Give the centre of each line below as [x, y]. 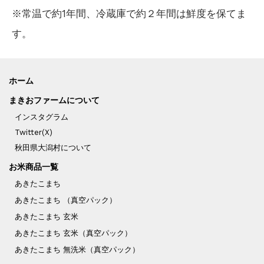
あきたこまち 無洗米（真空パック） [77, 250]
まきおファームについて [54, 100]
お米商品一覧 [33, 167]
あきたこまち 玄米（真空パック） [73, 233]
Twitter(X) [33, 133]
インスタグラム [41, 117]
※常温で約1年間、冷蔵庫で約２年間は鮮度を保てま [129, 14]
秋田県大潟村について [53, 148]
